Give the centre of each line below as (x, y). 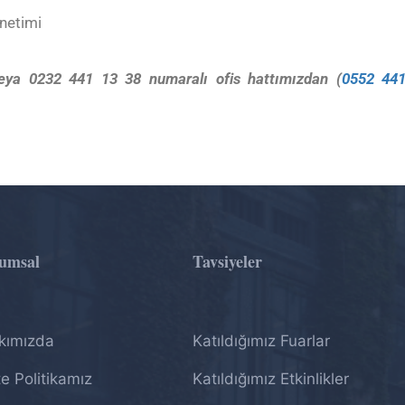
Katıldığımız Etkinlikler (270, 379)
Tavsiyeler (227, 261)
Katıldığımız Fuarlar (261, 341)
